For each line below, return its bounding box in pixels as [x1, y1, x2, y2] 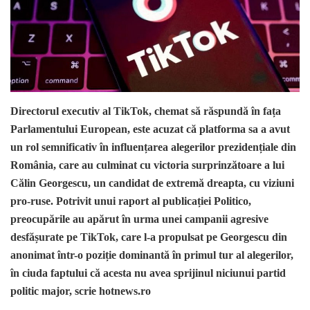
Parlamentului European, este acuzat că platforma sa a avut [10, 123, 290, 136]
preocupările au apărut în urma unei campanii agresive [10, 213, 268, 226]
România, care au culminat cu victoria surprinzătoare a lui [10, 159, 284, 172]
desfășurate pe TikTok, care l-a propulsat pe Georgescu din [10, 231, 287, 244]
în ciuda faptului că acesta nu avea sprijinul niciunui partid [10, 267, 286, 280]
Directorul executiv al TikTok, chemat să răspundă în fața [10, 105, 281, 118]
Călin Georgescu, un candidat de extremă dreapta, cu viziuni [10, 177, 294, 190]
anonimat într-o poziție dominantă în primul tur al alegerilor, [10, 249, 293, 262]
